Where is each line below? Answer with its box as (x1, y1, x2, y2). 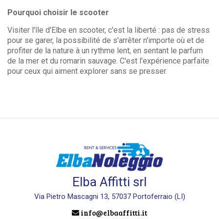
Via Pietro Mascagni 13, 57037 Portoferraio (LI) (34, 192, 185, 201)
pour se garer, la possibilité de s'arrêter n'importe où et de (7, 36, 204, 45)
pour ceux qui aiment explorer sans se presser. (7, 66, 167, 76)
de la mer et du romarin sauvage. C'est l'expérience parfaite (7, 56, 209, 66)
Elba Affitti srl (72, 174, 147, 189)
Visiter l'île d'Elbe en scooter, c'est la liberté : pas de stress (7, 25, 210, 35)
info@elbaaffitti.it (79, 207, 147, 218)
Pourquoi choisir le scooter (7, 8, 109, 17)
